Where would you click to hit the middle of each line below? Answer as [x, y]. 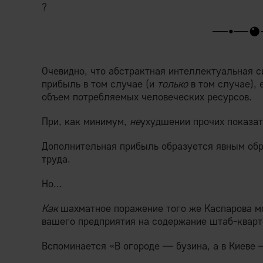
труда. [56, 159]
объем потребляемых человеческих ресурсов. [147, 97]
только [173, 84]
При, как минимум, [86, 121]
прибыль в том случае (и [100, 84]
